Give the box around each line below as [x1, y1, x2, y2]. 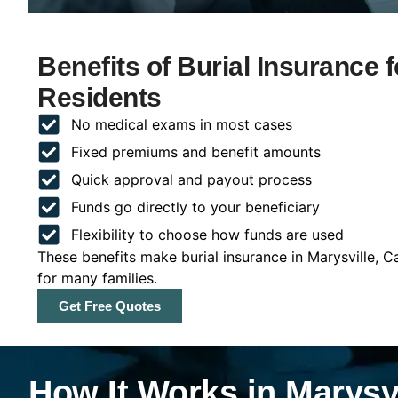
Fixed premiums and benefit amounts [70, 142, 321, 161]
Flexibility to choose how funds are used [70, 225, 344, 243]
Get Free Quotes [59, 298, 161, 314]
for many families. [37, 268, 157, 287]
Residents [37, 82, 162, 112]
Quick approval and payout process [70, 170, 312, 188]
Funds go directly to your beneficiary [70, 197, 320, 216]
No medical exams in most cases [70, 115, 292, 133]
